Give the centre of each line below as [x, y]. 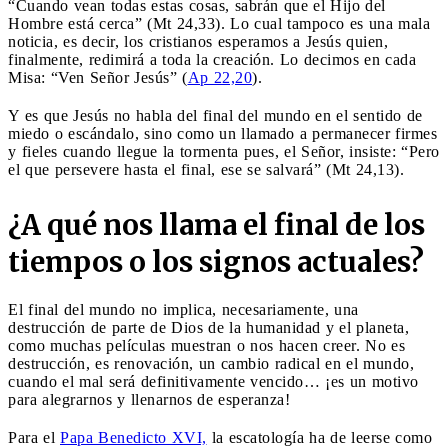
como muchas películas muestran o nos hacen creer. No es [206, 345]
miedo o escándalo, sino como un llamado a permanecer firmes [222, 133]
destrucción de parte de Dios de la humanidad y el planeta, [208, 327]
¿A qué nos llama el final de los [216, 224]
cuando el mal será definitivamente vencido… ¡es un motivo [213, 381]
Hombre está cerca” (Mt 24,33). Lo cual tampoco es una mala [219, 23]
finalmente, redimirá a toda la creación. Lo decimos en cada [212, 59]
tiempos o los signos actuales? [216, 261]
